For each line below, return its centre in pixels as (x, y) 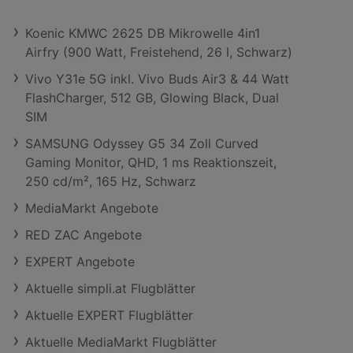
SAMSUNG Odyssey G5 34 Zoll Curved (142, 143)
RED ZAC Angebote (84, 235)
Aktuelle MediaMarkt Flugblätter (121, 342)
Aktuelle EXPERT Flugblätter (109, 315)
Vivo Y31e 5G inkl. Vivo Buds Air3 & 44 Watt (157, 79)
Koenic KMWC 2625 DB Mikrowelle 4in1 (143, 33)
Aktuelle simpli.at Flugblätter (110, 288)
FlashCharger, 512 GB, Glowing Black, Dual (152, 98)
